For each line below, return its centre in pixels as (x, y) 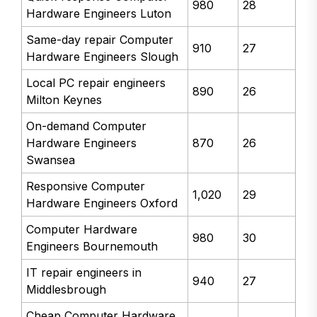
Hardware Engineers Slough (103, 57)
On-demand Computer (87, 126)
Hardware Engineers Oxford (102, 203)
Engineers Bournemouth (92, 247)
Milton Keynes (64, 100)
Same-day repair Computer (100, 40)
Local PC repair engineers (96, 83)
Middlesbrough (67, 290)
